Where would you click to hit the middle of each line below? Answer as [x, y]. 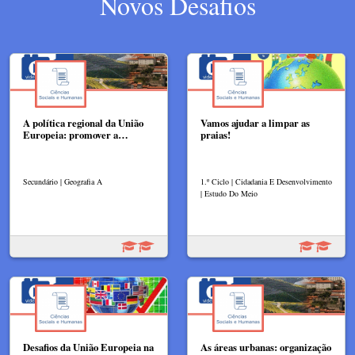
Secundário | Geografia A [63, 182]
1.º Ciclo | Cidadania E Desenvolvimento [266, 182]
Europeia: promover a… [76, 135]
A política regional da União [83, 123]
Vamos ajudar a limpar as [255, 123]
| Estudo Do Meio [229, 194]
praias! [216, 135]
